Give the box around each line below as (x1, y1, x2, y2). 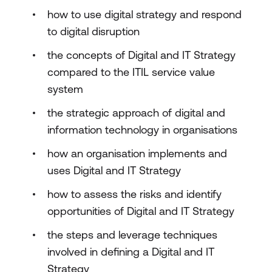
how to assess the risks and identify (47, 188, 222, 200)
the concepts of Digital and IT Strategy (47, 49, 236, 61)
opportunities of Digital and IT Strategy (47, 205, 234, 217)
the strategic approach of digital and (47, 106, 225, 119)
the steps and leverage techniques (47, 228, 217, 241)
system (47, 83, 83, 95)
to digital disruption (47, 25, 140, 38)
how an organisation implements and (47, 147, 227, 160)
